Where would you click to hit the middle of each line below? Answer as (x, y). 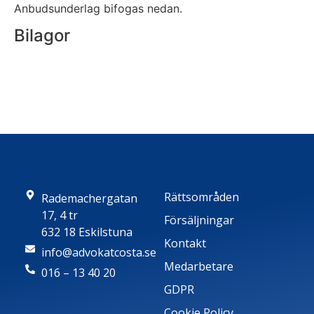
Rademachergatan (89, 198)
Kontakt (185, 243)
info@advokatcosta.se (98, 252)
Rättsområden (202, 197)
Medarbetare (199, 266)
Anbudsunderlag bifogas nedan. (98, 9)
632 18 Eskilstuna (87, 232)
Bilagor (42, 35)
